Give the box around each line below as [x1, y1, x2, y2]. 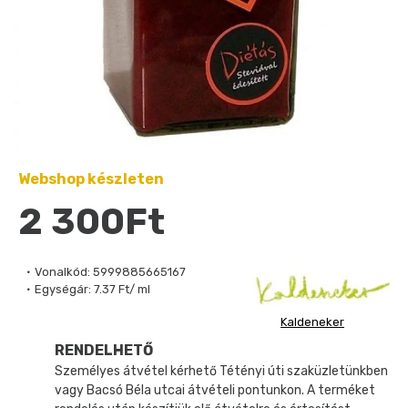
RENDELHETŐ [55, 341, 153, 359]
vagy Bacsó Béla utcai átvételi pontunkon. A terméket [55, 382, 375, 398]
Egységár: [35, 282, 91, 296]
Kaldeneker [280, 314, 344, 329]
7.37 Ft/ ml [94, 282, 150, 296]
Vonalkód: [35, 265, 90, 279]
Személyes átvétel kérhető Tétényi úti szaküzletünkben [55, 362, 388, 379]
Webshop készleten [17, 170, 164, 188]
